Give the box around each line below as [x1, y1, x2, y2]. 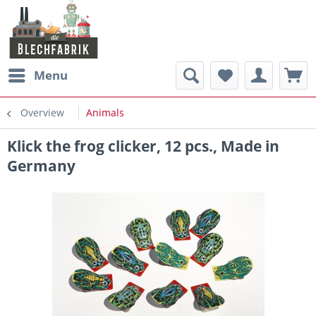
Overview [20, 106, 64, 119]
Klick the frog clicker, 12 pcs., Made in [7, 136, 279, 156]
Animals [86, 106, 124, 119]
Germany [7, 156, 75, 176]
